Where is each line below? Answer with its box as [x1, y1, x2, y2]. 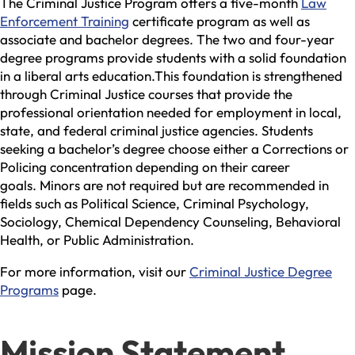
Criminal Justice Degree [189, 262, 332, 280]
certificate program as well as [129, 12, 310, 29]
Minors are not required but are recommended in [40, 176, 329, 193]
